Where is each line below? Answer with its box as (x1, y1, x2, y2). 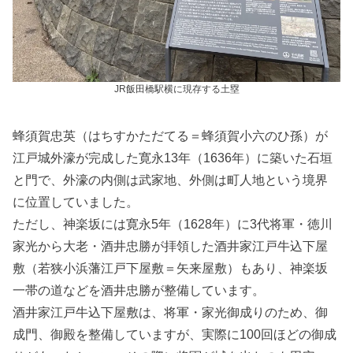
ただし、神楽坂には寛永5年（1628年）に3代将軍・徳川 (13, 217, 333, 232)
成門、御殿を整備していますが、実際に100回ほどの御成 (13, 327, 337, 342)
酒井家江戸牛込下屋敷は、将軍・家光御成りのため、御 (13, 305, 329, 320)
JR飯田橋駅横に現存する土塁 (113, 84, 240, 95)
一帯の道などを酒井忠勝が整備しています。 (13, 283, 266, 298)
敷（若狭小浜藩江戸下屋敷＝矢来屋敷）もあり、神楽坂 (13, 261, 329, 276)
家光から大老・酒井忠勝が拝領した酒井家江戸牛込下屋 (13, 239, 329, 254)
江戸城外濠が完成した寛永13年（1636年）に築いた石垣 (13, 150, 333, 165)
